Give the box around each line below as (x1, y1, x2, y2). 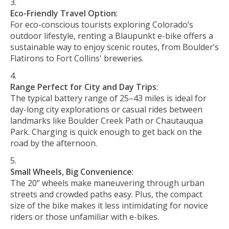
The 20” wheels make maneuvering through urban (10, 177, 204, 189)
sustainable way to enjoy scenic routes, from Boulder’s (10, 41, 219, 53)
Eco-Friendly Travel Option (10, 8, 116, 19)
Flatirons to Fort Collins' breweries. (10, 53, 144, 64)
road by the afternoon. (10, 138, 97, 149)
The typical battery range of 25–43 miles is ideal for (10, 93, 207, 104)
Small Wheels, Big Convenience (10, 166, 132, 178)
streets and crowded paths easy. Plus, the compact (10, 189, 202, 200)
